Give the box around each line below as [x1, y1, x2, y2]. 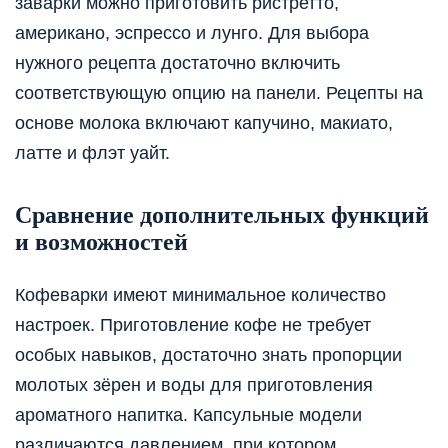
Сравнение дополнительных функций [15, 201, 429, 228]
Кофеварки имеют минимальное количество [15, 284, 386, 305]
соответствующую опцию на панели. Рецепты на [15, 82, 423, 103]
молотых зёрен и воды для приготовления [15, 374, 373, 395]
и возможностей [15, 228, 188, 255]
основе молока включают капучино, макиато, [15, 112, 393, 133]
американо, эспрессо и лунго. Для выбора [15, 22, 369, 43]
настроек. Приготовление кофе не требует [15, 314, 371, 335]
